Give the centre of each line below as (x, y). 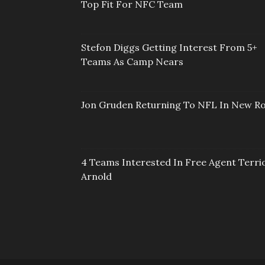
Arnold (96, 177)
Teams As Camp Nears (132, 62)
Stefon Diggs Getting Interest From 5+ (169, 48)
